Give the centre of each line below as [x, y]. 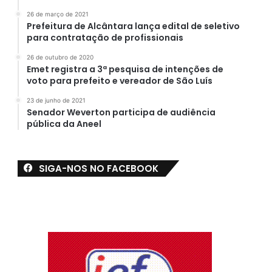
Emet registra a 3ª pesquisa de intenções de [125, 69]
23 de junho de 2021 [56, 100]
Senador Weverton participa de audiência [121, 112]
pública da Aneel [64, 124]
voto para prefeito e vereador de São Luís [119, 80]
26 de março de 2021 [57, 14]
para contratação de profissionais [105, 37]
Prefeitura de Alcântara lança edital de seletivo [133, 26]
